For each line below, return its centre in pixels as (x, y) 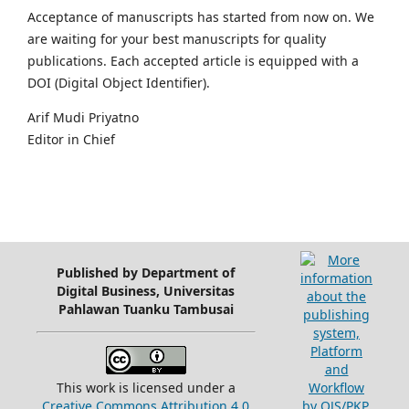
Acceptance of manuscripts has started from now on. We (201, 16)
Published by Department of (146, 272)
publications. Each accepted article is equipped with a (193, 60)
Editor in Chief (71, 139)
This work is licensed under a (146, 387)
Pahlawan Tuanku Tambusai (146, 309)
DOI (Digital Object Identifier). (119, 82)
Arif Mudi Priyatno (83, 117)
